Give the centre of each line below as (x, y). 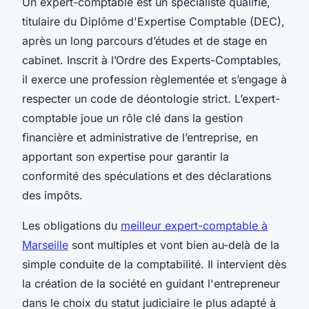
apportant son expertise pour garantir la (126, 156)
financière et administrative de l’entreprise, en (140, 137)
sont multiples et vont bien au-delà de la (174, 245)
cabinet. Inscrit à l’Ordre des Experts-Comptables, (152, 60)
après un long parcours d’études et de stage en (144, 40)
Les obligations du (71, 225)
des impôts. (52, 195)
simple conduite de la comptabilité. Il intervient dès (154, 264)
